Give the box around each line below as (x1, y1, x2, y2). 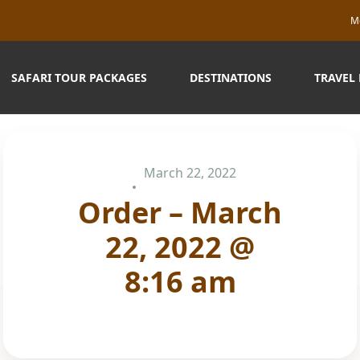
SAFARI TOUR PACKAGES (10, 70, 147, 85)
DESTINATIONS (189, 70, 272, 85)
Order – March (78, 193, 282, 232)
